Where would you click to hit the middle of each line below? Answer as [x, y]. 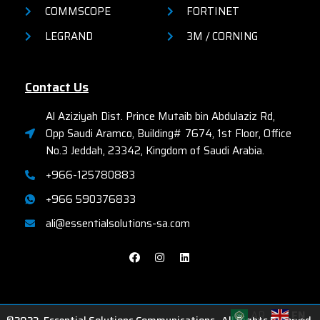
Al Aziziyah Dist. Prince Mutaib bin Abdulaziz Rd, [160, 117]
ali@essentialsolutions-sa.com [117, 224]
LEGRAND [69, 37]
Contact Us [57, 87]
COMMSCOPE [77, 12]
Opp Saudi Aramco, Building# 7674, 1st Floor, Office [168, 134]
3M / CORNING [222, 37]
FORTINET [213, 12]
